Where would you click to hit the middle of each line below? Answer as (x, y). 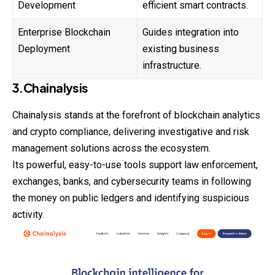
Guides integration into (191, 33)
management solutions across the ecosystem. (111, 149)
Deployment (44, 49)
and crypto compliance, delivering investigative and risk (131, 132)
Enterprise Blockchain (64, 33)
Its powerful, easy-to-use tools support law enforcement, (135, 165)
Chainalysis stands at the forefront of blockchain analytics (136, 115)
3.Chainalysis (50, 88)
